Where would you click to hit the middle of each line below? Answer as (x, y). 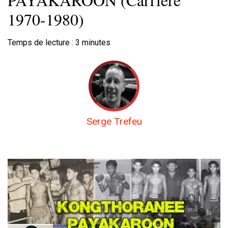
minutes (96, 43)
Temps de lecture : (41, 43)
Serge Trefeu (114, 122)
